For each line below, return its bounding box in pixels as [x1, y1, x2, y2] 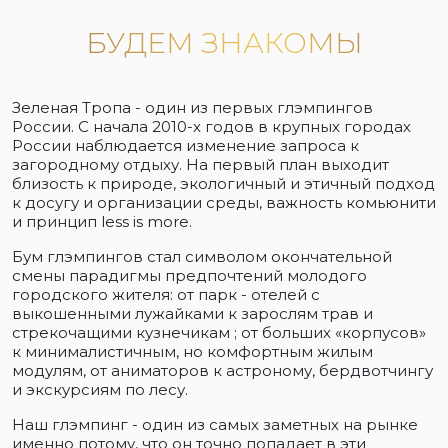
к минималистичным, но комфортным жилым [12, 342, 373, 362]
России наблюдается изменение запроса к [12, 136, 359, 156]
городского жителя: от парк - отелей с [12, 285, 320, 305]
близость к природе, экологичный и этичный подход [12, 174, 435, 194]
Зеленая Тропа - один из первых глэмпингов [12, 98, 373, 118]
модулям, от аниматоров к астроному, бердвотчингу [12, 361, 433, 381]
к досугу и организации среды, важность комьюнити [12, 193, 436, 213]
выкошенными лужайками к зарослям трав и [12, 304, 373, 324]
